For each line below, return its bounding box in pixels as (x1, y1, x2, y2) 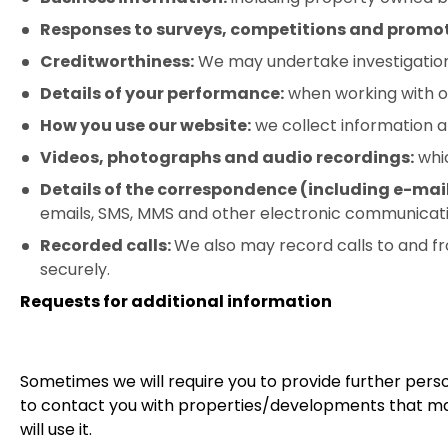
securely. (40, 258, 110, 281)
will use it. (20, 418, 92, 441)
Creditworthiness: (40, 50, 194, 73)
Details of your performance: (40, 82, 284, 105)
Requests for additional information (20, 290, 332, 313)
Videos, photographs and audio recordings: (40, 146, 414, 169)
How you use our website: (40, 114, 251, 137)
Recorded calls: (40, 234, 174, 257)
